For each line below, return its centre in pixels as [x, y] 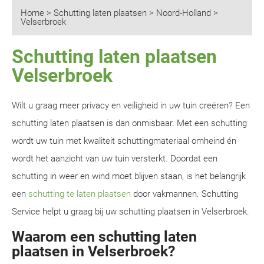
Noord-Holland [184, 13]
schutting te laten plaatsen [80, 194]
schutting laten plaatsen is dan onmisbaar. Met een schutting [129, 123]
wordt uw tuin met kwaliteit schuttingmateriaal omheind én [124, 141]
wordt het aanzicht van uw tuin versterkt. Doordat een [115, 159]
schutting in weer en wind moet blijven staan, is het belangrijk [129, 176]
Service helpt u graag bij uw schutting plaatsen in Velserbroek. [131, 212]
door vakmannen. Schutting [184, 194]
